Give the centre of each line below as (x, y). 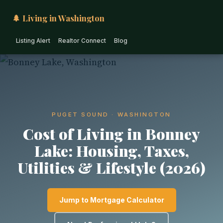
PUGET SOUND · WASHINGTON (111, 114)
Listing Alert (33, 41)
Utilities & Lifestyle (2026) (111, 167)
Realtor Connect (82, 41)
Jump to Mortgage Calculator (111, 200)
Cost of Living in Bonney (111, 134)
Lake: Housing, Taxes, (111, 151)
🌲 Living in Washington (58, 18)
